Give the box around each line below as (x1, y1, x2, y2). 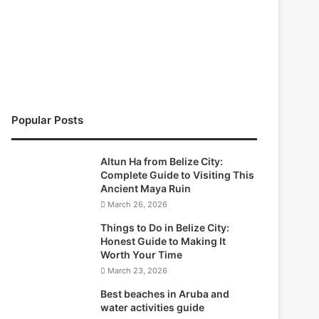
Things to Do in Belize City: (100, 221, 230, 234)
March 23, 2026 (108, 265, 168, 276)
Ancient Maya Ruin (100, 182, 192, 194)
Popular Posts (11, 113, 84, 127)
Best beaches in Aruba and (100, 287, 230, 300)
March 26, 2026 (108, 199, 168, 209)
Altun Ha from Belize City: (100, 155, 224, 167)
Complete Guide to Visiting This (100, 168, 255, 181)
